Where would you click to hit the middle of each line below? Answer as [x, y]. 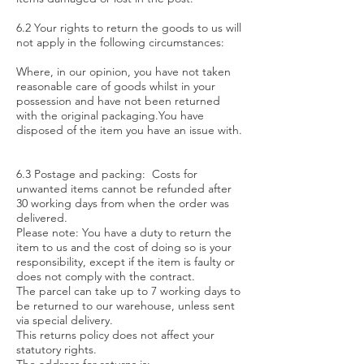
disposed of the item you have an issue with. [129, 130]
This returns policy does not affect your [115, 335]
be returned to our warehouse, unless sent [126, 305]
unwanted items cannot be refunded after [124, 188]
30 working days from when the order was [123, 203]
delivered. [42, 218]
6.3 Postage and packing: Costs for [107, 174]
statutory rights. [56, 349]
